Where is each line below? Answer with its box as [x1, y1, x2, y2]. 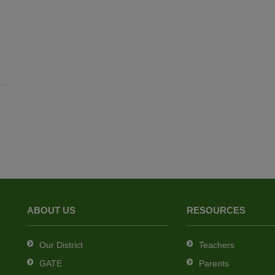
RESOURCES [186, 205, 246, 216]
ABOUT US [27, 205, 76, 216]
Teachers [198, 240, 234, 250]
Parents [198, 258, 229, 269]
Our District [39, 240, 83, 250]
